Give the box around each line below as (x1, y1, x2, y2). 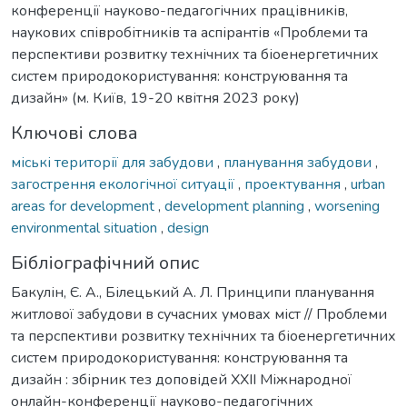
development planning (164, 195, 308, 216)
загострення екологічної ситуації (11, 174, 238, 194)
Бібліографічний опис (11, 250, 199, 275)
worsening (314, 195, 380, 216)
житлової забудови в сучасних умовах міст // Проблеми (11, 303, 387, 324)
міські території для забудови (11, 152, 217, 173)
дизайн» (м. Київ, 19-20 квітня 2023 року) (11, 87, 300, 108)
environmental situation (11, 217, 161, 238)
